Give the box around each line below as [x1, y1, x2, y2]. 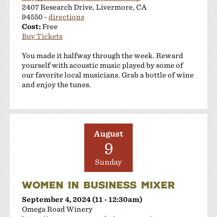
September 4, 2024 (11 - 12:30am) [22, 195, 142, 203]
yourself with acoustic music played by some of [22, 61, 183, 69]
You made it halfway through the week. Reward [22, 51, 183, 60]
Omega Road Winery [22, 204, 93, 213]
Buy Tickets [22, 31, 62, 40]
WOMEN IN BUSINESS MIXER [22, 178, 175, 191]
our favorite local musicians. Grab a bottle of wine [22, 70, 194, 79]
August [94, 129, 123, 139]
